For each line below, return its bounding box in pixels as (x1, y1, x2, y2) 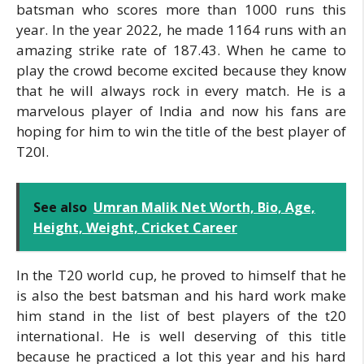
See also (33, 197, 87, 216)
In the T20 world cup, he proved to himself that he (16, 265, 346, 284)
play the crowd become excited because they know (16, 61, 346, 80)
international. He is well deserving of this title (16, 326, 346, 345)
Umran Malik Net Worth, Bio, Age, (93, 197, 315, 216)
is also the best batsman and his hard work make (16, 285, 346, 305)
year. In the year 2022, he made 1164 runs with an (16, 20, 346, 39)
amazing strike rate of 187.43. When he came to (16, 41, 346, 59)
